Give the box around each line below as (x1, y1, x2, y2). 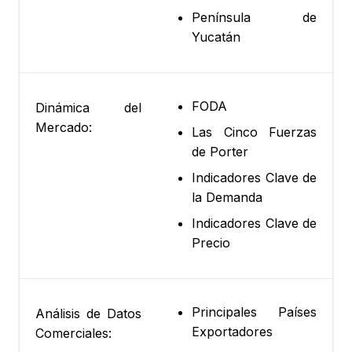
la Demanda (192, 189, 262, 206)
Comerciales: (35, 325, 112, 342)
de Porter (192, 144, 248, 160)
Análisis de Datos (35, 306, 141, 322)
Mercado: (35, 119, 92, 136)
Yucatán (192, 29, 240, 46)
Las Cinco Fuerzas (192, 124, 317, 141)
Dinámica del (35, 100, 141, 116)
